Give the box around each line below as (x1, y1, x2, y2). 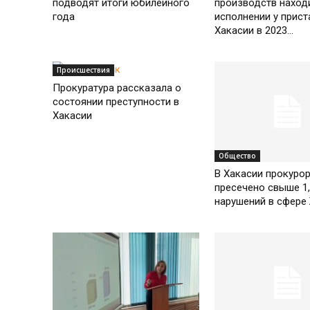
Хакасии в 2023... (214, 24, 293, 37)
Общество (218, 151, 256, 161)
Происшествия (57, 64, 110, 75)
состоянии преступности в (53, 95, 179, 108)
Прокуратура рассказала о (53, 81, 181, 94)
